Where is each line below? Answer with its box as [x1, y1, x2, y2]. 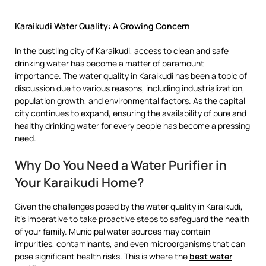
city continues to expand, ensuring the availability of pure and [15, 107, 246, 119]
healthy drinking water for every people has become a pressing [15, 120, 250, 132]
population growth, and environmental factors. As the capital [15, 95, 245, 107]
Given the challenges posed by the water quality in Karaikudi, [15, 201, 243, 213]
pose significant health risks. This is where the [15, 251, 189, 262]
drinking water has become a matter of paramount [15, 58, 204, 69]
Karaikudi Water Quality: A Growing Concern [15, 20, 190, 32]
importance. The [15, 70, 79, 82]
